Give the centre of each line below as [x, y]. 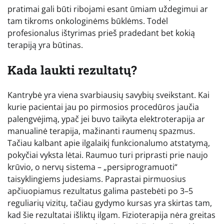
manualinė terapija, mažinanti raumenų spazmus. [101, 131]
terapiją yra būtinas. [45, 45]
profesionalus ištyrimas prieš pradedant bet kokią [101, 33]
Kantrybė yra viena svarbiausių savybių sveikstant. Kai [108, 95]
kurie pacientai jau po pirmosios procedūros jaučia [103, 107]
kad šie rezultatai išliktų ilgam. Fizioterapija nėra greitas [111, 215]
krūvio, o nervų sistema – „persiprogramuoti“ [92, 167]
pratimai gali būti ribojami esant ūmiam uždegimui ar [108, 9]
